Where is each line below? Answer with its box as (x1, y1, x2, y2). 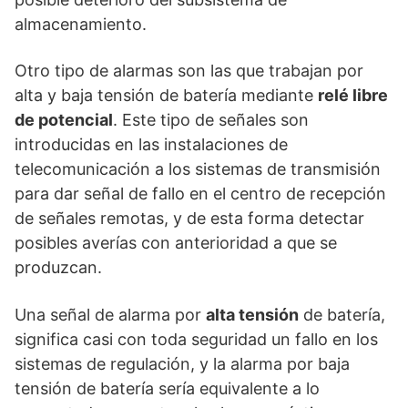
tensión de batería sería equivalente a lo (15, 379, 320, 398)
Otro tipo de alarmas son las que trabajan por (15, 61, 363, 80)
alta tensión (206, 305, 299, 324)
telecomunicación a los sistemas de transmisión (15, 159, 381, 178)
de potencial (15, 110, 113, 129)
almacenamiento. (15, 15, 147, 34)
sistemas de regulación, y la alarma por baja (15, 354, 350, 373)
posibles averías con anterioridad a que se (15, 233, 337, 252)
